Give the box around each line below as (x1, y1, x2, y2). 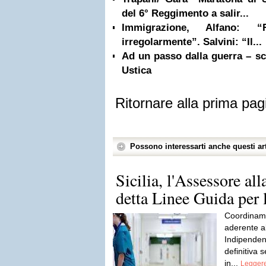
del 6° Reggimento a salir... (122, 8, 249, 19)
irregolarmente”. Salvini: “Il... (122, 36, 262, 47)
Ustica (122, 65, 151, 76)
